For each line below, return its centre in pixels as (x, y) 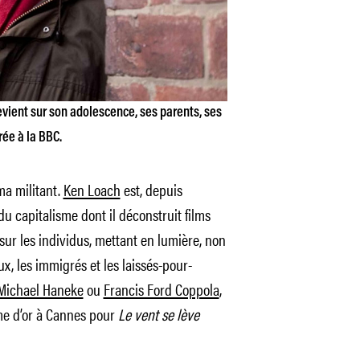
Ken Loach (92, 189)
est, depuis (151, 189)
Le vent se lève (158, 314)
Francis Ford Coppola (161, 289)
